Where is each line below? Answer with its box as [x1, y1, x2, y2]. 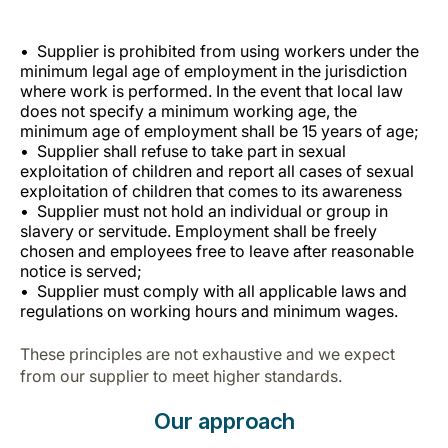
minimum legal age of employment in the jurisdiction [20, 61, 407, 81]
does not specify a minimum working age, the [20, 101, 357, 121]
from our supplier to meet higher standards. [20, 366, 342, 386]
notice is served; [20, 261, 142, 281]
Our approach [153, 408, 295, 434]
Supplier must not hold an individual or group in [37, 201, 388, 221]
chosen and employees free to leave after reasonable [20, 241, 414, 261]
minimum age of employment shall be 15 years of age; [20, 121, 419, 141]
